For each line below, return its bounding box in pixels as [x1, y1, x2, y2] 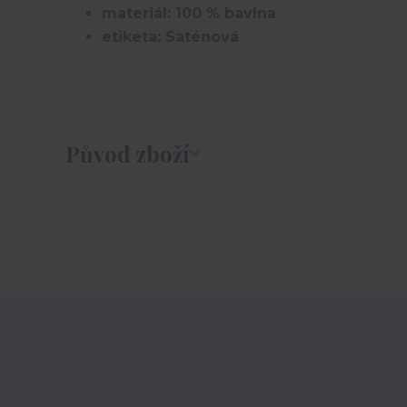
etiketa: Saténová [102, 28, 239, 45]
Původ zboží [65, 139, 189, 168]
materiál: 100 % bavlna [102, 5, 276, 22]
